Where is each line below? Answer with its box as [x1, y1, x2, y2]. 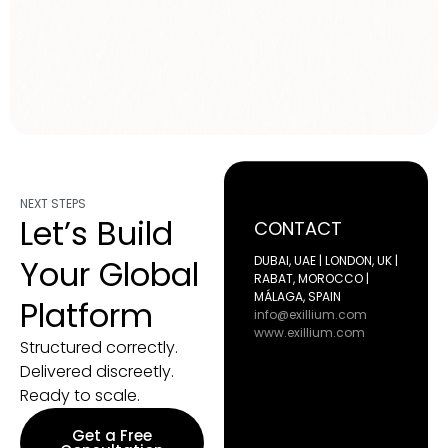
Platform [20, 293, 153, 339]
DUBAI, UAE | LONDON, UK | [254, 252, 398, 270]
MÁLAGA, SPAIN [254, 288, 341, 306]
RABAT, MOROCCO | [254, 270, 369, 288]
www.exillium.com [254, 324, 365, 342]
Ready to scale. [20, 384, 140, 408]
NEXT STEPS [20, 195, 86, 213]
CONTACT [254, 216, 342, 242]
